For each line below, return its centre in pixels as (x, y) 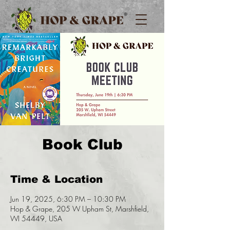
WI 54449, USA (36, 218)
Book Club (82, 145)
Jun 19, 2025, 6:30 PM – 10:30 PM (68, 199)
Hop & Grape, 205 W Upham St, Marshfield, (80, 209)
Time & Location (56, 179)
